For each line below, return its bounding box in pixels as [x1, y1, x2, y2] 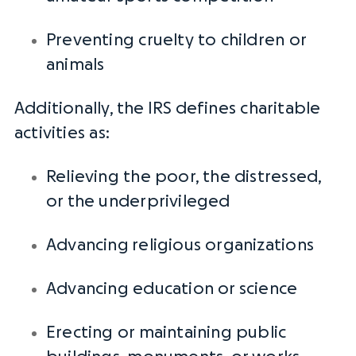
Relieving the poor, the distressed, [46, 168, 322, 185]
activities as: [14, 125, 114, 141]
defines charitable [172, 100, 321, 117]
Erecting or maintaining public [46, 324, 287, 341]
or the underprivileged [46, 193, 230, 210]
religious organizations [132, 237, 314, 253]
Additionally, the [14, 100, 148, 117]
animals [46, 56, 105, 73]
